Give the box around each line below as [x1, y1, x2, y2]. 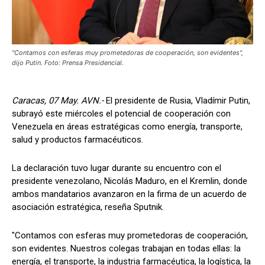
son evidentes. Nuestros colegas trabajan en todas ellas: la [12, 243, 241, 254]
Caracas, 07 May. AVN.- [12, 95, 104, 106]
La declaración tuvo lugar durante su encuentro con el [12, 162, 221, 173]
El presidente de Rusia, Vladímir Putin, [104, 95, 250, 106]
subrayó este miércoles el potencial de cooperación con [12, 108, 231, 119]
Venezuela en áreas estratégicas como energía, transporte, [12, 121, 243, 132]
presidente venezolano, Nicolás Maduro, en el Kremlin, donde [12, 175, 247, 186]
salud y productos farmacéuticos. [12, 134, 143, 145]
